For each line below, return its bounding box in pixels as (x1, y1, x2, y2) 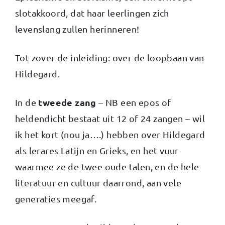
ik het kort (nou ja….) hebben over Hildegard (15, 129, 205, 140)
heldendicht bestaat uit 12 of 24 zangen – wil (15, 113, 205, 124)
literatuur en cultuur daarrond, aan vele (15, 177, 181, 188)
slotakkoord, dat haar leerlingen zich (15, 7, 169, 18)
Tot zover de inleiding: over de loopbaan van (15, 52, 204, 63)
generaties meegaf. (15, 193, 97, 204)
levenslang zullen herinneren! (15, 23, 140, 34)
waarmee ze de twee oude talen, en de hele (15, 161, 199, 172)
